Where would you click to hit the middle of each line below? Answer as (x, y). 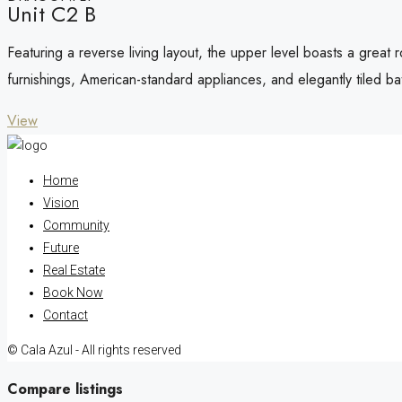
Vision (61, 203)
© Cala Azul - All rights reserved (94, 350)
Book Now (73, 293)
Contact (66, 315)
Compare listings (65, 389)
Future (61, 248)
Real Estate (74, 270)
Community (76, 225)
